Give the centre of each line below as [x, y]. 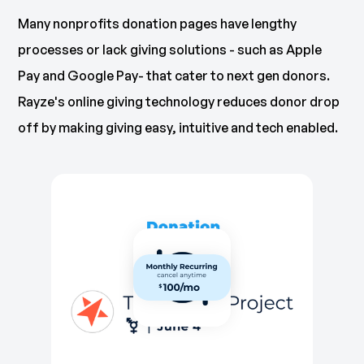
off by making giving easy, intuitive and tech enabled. [178, 128]
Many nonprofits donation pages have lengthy [158, 24]
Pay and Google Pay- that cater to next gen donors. [174, 76]
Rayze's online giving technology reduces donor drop [179, 102]
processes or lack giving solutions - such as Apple [170, 50]
